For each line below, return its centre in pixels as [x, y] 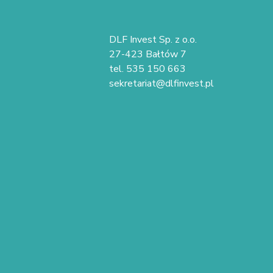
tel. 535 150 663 [147, 69]
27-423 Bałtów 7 [148, 54]
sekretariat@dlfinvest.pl [161, 83]
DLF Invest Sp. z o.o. [153, 39]
